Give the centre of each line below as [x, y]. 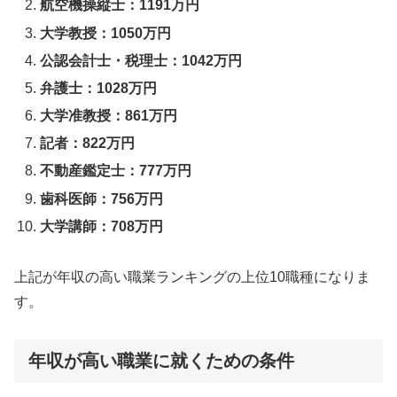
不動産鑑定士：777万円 [116, 171]
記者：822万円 [88, 144]
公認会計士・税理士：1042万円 [141, 60]
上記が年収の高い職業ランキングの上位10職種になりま [192, 276]
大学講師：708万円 [102, 226]
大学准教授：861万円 [109, 116]
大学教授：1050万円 [106, 33]
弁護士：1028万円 [99, 88]
